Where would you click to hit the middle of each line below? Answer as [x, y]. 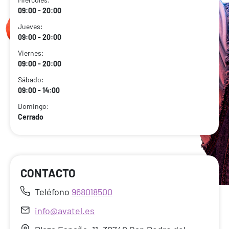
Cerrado [31, 117]
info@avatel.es [65, 211]
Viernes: [31, 53]
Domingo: [33, 106]
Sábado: [31, 80]
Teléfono [53, 192]
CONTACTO [48, 173]
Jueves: [30, 27]
